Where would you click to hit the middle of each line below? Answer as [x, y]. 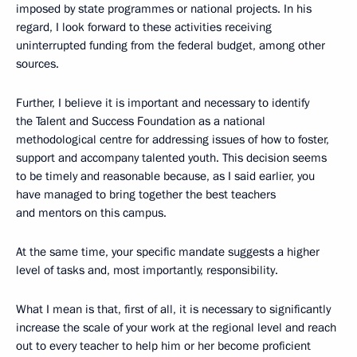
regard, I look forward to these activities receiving [144, 27]
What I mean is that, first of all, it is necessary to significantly [173, 310]
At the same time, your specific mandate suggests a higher [168, 252]
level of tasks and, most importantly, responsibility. [147, 271]
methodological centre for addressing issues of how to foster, [173, 140]
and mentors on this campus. [91, 213]
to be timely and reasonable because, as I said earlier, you [165, 177]
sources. [37, 64]
